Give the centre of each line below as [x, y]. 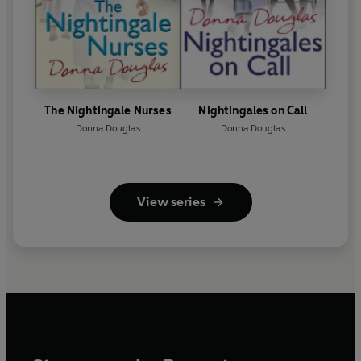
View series [171, 202]
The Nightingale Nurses [108, 111]
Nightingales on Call [253, 111]
